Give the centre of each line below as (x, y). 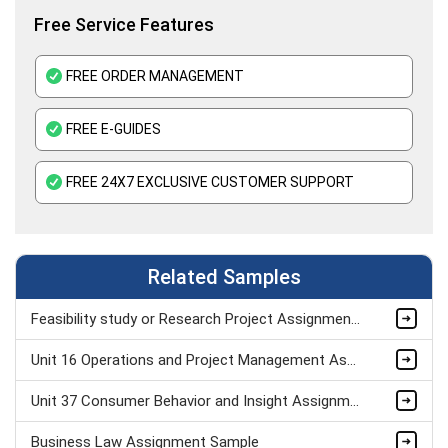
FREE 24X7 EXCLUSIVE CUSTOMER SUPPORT (210, 181)
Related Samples (224, 276)
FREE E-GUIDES (113, 128)
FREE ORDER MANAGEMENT (155, 75)
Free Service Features (124, 24)
